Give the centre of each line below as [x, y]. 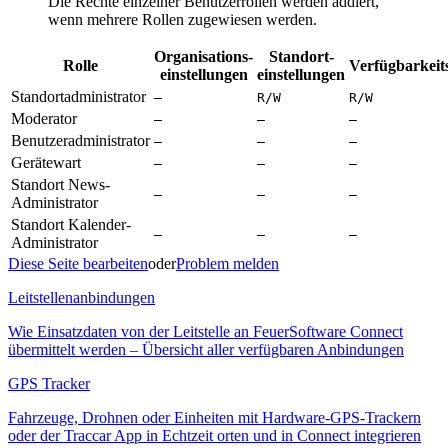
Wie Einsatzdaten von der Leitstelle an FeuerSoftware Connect [205, 331]
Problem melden [227, 263]
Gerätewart [46, 162]
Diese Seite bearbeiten [78, 263]
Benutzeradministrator [80, 140]
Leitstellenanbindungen [81, 297]
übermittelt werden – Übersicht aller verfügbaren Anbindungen [206, 349]
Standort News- [60, 184]
